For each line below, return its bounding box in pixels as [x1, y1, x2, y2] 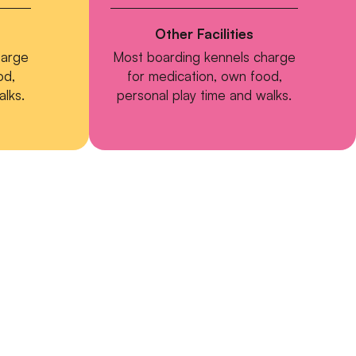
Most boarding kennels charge [113, 48, 296, 66]
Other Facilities [155, 25, 253, 43]
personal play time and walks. [117, 87, 292, 104]
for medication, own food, [126, 68, 282, 85]
